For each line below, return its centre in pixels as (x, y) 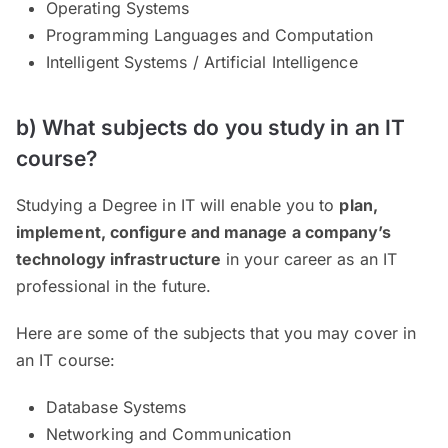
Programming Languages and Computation (209, 35)
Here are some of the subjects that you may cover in (216, 333)
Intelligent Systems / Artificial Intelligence (202, 62)
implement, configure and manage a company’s (204, 232)
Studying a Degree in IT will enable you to (178, 205)
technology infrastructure (119, 259)
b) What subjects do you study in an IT (211, 128)
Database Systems (116, 407)
